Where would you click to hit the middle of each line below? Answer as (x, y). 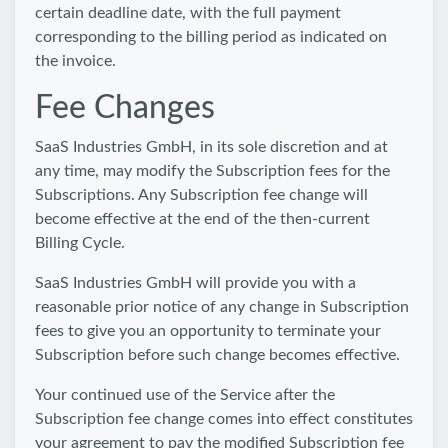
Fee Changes (125, 108)
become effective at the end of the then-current (202, 219)
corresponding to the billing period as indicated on (211, 37)
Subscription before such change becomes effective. (217, 355)
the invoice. (75, 61)
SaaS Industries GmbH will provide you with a (195, 283)
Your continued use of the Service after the (185, 395)
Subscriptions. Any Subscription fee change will (201, 195)
